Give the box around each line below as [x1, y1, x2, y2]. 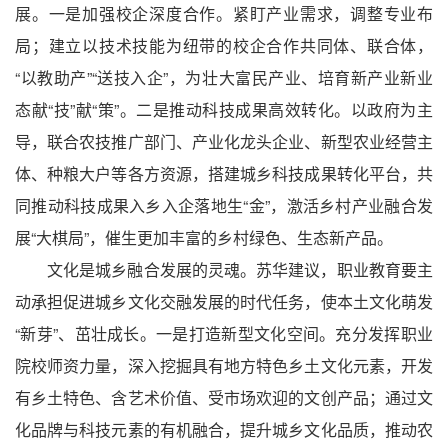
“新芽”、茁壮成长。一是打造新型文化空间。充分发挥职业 [15, 322, 433, 346]
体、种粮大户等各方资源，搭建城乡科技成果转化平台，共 [15, 162, 433, 186]
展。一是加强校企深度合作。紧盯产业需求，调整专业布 [15, 2, 433, 26]
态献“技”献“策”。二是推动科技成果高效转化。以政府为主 [15, 98, 433, 122]
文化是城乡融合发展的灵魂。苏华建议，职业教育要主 [47, 258, 433, 282]
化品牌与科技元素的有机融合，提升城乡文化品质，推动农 [15, 418, 433, 442]
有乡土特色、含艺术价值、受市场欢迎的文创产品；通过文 [15, 386, 433, 410]
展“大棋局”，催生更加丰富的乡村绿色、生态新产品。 [15, 226, 393, 250]
